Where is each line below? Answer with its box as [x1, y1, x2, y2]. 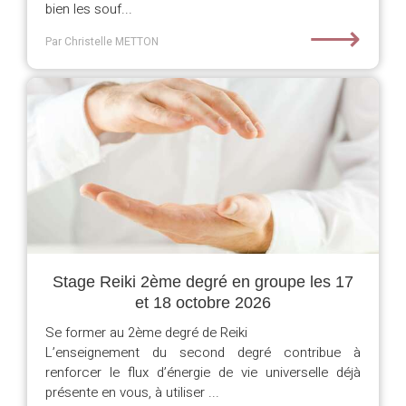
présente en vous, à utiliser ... [45, 382, 219, 402]
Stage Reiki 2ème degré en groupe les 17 [53, 273, 353, 291]
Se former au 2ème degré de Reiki [45, 323, 247, 343]
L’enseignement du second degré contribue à [45, 343, 361, 362]
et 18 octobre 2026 [135, 294, 271, 312]
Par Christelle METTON [45, 34, 159, 50]
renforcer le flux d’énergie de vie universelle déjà [45, 362, 361, 382]
